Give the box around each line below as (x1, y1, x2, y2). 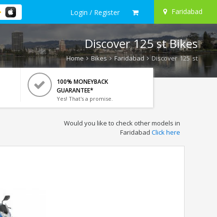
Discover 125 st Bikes (85, 35, 198, 51)
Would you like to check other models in (63, 119, 180, 127)
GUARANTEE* (56, 86, 93, 94)
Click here (151, 128, 180, 137)
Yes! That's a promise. (56, 95, 113, 102)
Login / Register (70, 7, 120, 17)
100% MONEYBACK (56, 77, 108, 86)
